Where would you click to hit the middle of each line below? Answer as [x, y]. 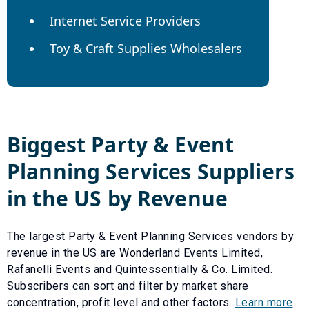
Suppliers [243, 171]
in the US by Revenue [117, 198]
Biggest [49, 144]
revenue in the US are [63, 252]
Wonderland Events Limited [190, 252]
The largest [38, 236]
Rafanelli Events [49, 269]
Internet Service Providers [125, 20]
